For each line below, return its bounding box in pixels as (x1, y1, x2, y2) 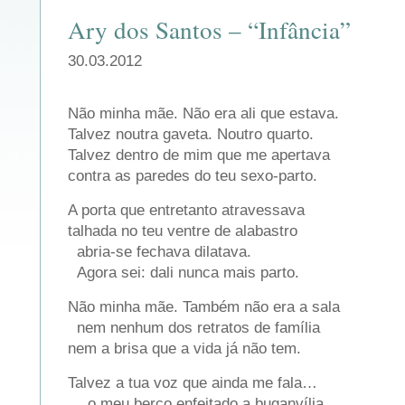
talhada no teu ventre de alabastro (68, 221, 297, 240)
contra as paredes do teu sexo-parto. (68, 166, 317, 184)
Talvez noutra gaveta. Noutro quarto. (68, 125, 327, 143)
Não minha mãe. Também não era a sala (68, 297, 340, 316)
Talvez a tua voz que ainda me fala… (68, 373, 331, 391)
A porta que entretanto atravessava (68, 201, 318, 219)
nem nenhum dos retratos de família (68, 318, 334, 336)
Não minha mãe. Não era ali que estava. (68, 104, 353, 122)
